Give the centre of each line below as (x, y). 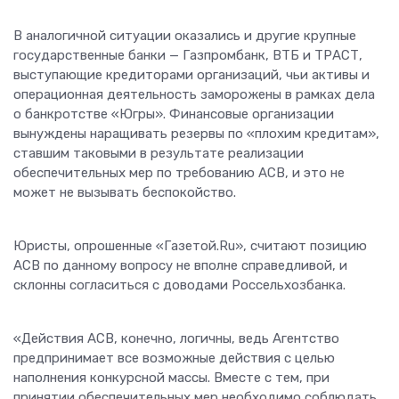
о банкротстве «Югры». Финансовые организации (174, 114)
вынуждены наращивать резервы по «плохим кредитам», (196, 134)
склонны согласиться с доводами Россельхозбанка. (179, 285)
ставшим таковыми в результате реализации (159, 154)
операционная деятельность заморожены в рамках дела (194, 95)
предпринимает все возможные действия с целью (174, 358)
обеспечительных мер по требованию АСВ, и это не (179, 173)
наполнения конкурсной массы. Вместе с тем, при (171, 378)
